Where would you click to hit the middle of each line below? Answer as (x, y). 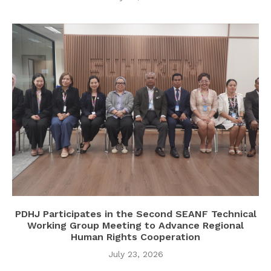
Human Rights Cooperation (135, 237)
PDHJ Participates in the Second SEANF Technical (135, 214)
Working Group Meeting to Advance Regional (135, 226)
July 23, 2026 (135, 254)
